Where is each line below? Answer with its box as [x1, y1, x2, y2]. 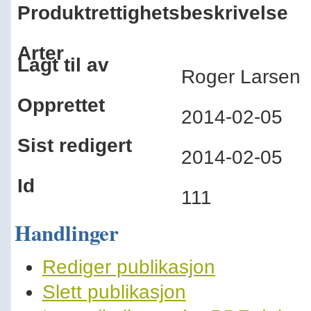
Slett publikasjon [42, 281, 186, 303]
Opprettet [17, 94, 105, 116]
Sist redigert [17, 135, 132, 156]
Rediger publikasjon [42, 256, 215, 278]
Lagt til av [17, 54, 109, 76]
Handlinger [14, 217, 119, 249]
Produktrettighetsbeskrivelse [17, 2, 288, 24]
